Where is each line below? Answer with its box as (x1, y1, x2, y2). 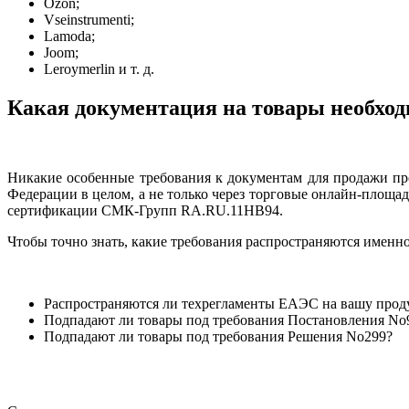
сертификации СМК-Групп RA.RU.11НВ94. (7, 202, 283, 218)
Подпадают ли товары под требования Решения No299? (44, 328, 393, 344)
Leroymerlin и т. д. (44, 60, 154, 77)
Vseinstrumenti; (44, 11, 134, 27)
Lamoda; (44, 27, 95, 44)
